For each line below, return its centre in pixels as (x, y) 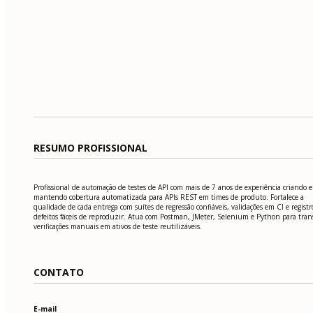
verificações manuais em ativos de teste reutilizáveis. (118, 227)
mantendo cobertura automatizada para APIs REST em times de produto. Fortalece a (169, 197)
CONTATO (59, 272)
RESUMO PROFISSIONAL (90, 148)
